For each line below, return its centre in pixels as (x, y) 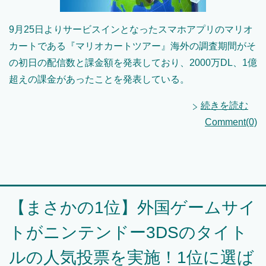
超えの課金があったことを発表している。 (99, 80)
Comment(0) (231, 122)
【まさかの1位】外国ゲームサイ (132, 208)
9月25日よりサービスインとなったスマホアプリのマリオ (131, 30)
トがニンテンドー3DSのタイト (128, 233)
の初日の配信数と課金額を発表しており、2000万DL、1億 (133, 63)
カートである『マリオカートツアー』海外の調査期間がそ (132, 46)
